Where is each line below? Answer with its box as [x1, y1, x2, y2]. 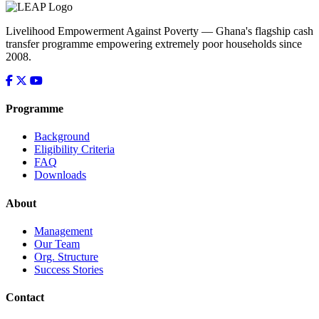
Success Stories [34, 263, 103, 276]
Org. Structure [34, 250, 98, 263]
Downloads [34, 169, 86, 182]
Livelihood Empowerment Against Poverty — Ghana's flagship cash [6, 24, 313, 37]
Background [34, 130, 90, 143]
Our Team [34, 237, 80, 250]
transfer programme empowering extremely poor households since [6, 37, 302, 50]
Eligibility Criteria [34, 143, 115, 156]
